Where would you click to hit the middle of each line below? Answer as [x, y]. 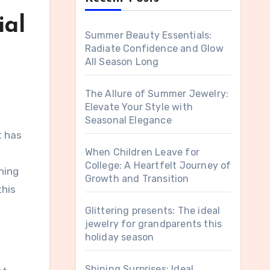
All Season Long [122, 62]
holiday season [119, 237]
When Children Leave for [142, 152]
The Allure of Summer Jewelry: [157, 94]
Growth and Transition [137, 179]
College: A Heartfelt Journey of [158, 165]
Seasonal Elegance [128, 120]
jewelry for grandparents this [153, 224]
